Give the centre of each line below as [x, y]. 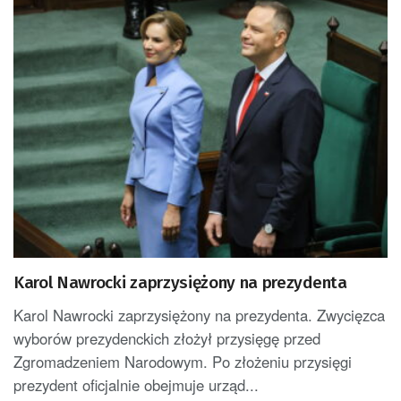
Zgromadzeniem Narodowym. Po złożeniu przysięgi [183, 361]
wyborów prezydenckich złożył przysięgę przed [167, 338]
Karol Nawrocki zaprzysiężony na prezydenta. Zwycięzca [199, 315]
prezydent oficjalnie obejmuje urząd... [136, 384]
